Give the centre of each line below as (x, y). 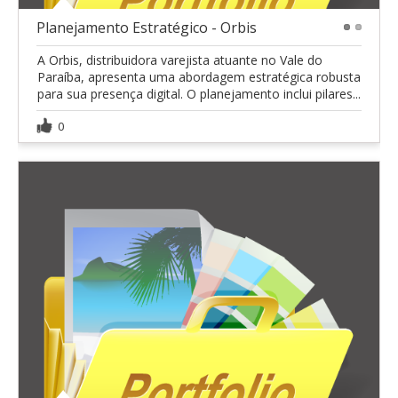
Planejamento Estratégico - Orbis (147, 28)
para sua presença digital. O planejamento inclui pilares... (199, 94)
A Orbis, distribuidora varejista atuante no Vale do (180, 60)
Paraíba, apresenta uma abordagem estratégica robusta (199, 77)
